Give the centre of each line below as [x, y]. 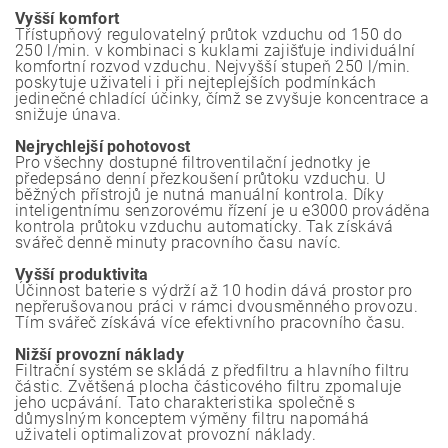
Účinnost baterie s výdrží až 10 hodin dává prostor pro [214, 290]
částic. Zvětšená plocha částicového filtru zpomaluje [208, 386]
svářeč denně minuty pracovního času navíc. [178, 242]
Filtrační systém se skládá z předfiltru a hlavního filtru [212, 370]
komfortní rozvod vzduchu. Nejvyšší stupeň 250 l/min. [213, 66]
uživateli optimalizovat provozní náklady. [166, 434]
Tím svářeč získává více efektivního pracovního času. [210, 322]
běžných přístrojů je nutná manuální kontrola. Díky [200, 194]
